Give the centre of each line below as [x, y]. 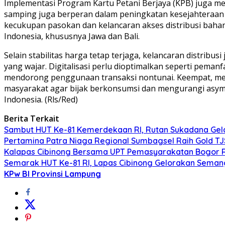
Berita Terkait [32, 118]
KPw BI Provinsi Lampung [52, 174]
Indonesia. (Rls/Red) [41, 99]
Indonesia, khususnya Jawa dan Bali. [72, 36]
